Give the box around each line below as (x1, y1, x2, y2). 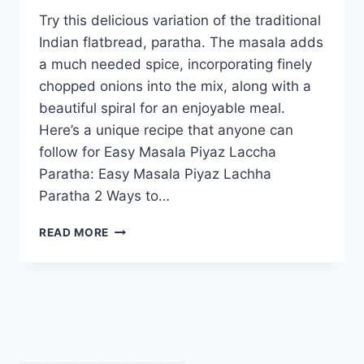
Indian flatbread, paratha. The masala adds (39, 34, 323, 51)
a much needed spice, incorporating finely (39, 56, 312, 73)
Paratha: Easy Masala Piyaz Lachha (39, 166, 271, 183)
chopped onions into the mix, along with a (39, 78, 311, 95)
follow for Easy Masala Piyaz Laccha (39, 144, 276, 161)
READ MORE (39, 226, 110, 240)
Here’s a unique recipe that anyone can (39, 122, 293, 139)
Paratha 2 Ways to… (39, 188, 170, 205)
